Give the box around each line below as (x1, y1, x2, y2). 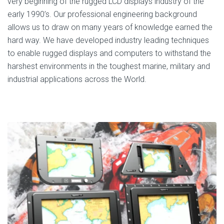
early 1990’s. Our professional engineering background (7, 9, 197, 19)
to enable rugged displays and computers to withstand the (7, 48, 211, 58)
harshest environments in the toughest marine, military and (7, 61, 210, 71)
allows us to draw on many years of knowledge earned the (7, 22, 212, 32)
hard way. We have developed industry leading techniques (7, 35, 209, 45)
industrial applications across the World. (7, 74, 146, 84)
